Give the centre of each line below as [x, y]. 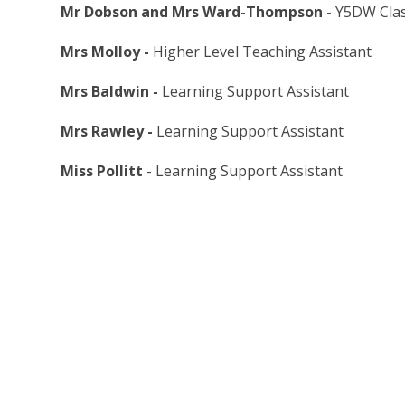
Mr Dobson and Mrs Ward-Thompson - [198, 12]
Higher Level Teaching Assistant [263, 52]
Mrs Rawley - [109, 132]
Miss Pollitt [102, 171]
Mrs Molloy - [107, 52]
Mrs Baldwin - [112, 92]
